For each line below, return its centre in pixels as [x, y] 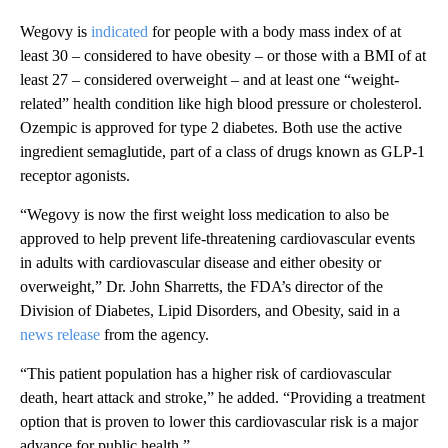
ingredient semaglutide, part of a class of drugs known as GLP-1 [222, 151]
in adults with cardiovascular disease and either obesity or [200, 262]
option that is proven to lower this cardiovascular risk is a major [219, 421]
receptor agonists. [75, 175]
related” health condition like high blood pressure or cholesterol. [221, 103]
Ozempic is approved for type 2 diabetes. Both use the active [211, 127]
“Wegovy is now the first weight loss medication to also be [204, 214]
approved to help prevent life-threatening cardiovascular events [217, 238]
